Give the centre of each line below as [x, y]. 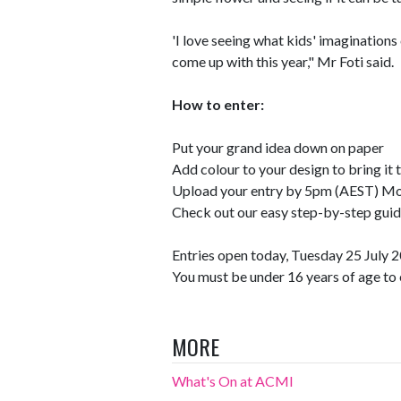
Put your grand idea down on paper [278, 147]
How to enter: [218, 104]
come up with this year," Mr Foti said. [283, 61]
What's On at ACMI [233, 381]
